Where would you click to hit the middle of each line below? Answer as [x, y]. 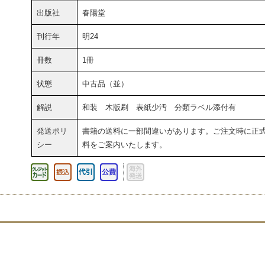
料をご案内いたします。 [125, 144]
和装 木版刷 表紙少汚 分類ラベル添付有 [159, 107]
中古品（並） [105, 83]
